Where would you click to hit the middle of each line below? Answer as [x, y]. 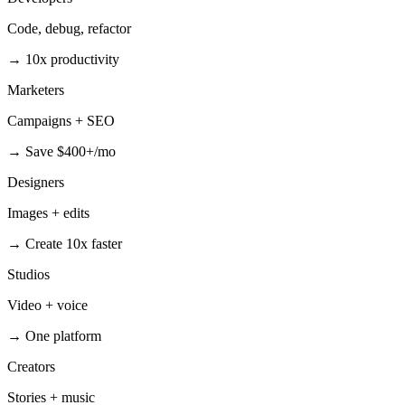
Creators [31, 366]
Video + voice [47, 305]
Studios [28, 274]
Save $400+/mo [71, 151]
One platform [63, 335]
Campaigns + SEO [61, 120]
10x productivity [72, 59]
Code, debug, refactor [69, 28]
